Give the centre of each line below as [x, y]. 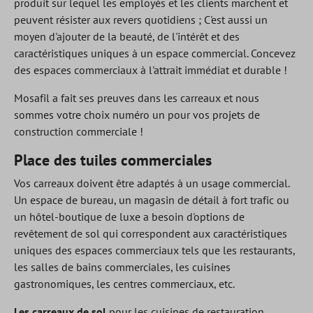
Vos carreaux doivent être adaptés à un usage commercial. [152, 183]
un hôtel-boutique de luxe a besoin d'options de [129, 217]
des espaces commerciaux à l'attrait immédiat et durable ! [151, 70]
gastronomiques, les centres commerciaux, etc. [124, 284]
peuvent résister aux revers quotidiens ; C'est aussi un [141, 20]
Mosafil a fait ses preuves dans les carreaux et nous [137, 98]
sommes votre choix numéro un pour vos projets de [137, 115]
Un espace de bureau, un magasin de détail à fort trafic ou [152, 200]
